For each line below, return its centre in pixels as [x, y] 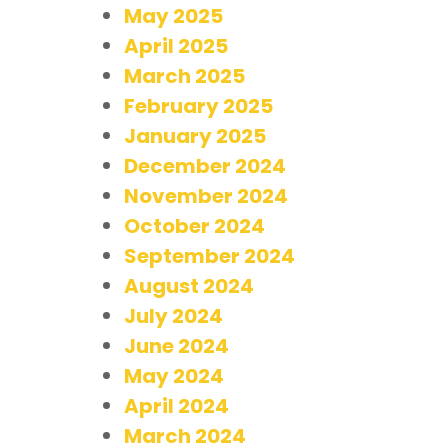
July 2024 [173, 315]
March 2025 [184, 75]
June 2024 [176, 345]
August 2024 [189, 285]
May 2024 [174, 375]
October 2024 [194, 225]
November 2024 [206, 195]
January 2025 [195, 135]
